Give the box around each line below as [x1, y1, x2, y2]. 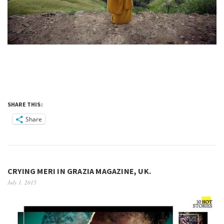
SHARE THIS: [7, 100, 43, 108]
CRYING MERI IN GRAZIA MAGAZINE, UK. [7, 166, 151, 176]
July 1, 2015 [7, 178, 36, 186]
